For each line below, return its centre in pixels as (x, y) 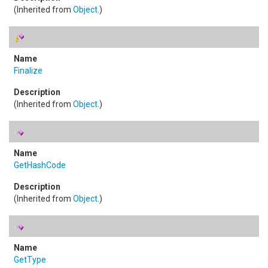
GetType (30, 260)
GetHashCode (40, 165)
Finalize (28, 71)
